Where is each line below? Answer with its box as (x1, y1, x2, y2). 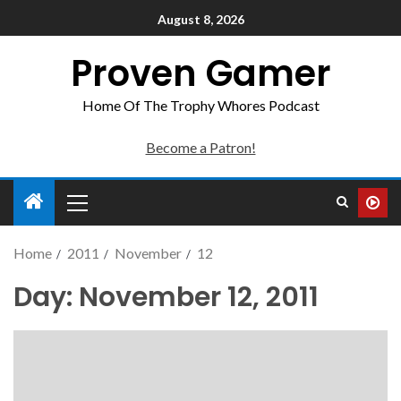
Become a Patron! (145, 139, 256, 156)
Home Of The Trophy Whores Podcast (81, 97, 320, 114)
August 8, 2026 (157, 12, 244, 28)
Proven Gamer (70, 48, 331, 98)
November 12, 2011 (79, 278, 319, 316)
